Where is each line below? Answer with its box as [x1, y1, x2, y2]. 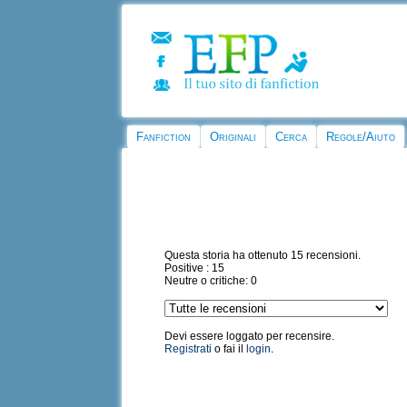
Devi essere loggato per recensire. [164, 330, 335, 343]
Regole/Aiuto [326, 130, 396, 144]
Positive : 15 [164, 262, 225, 275]
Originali [210, 130, 257, 144]
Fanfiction [136, 130, 192, 144]
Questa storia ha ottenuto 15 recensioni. [164, 249, 362, 263]
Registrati [164, 342, 213, 356]
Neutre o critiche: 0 [164, 274, 258, 288]
